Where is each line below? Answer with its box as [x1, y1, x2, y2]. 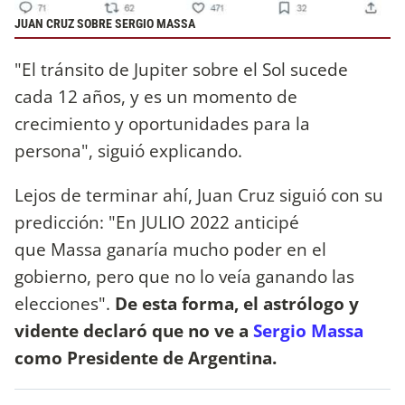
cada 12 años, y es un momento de [14, 84, 297, 109]
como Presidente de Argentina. [14, 345, 277, 371]
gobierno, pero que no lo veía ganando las [14, 264, 354, 289]
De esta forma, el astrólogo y [115, 291, 359, 316]
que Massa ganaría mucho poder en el [14, 237, 326, 262]
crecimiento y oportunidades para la [14, 111, 310, 137]
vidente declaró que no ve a [14, 318, 253, 344]
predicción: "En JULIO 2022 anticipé [14, 210, 299, 235]
